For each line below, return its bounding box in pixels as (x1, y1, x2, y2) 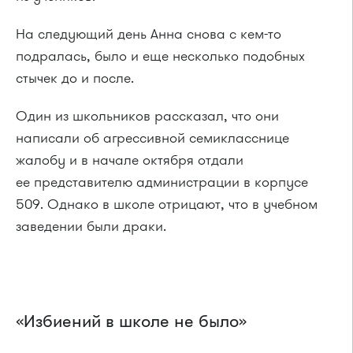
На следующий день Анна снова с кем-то (16, 24, 281, 44)
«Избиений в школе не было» (16, 310, 247, 334)
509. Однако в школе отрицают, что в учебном (16, 195, 318, 214)
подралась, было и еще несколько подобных (16, 46, 305, 66)
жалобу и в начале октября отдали (16, 150, 243, 170)
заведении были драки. (16, 217, 166, 236)
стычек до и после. (16, 69, 134, 88)
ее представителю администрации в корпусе (16, 173, 308, 192)
